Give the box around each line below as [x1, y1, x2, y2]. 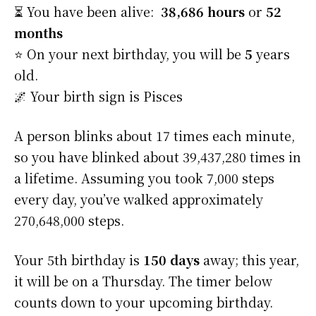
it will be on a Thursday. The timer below [14, 272, 272, 291]
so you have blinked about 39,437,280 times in [14, 147, 301, 166]
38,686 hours [161, 2, 245, 21]
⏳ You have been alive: [14, 2, 157, 21]
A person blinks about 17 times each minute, [14, 126, 295, 145]
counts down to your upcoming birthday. [14, 293, 273, 312]
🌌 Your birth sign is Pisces [14, 87, 183, 106]
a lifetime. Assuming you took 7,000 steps [14, 169, 274, 188]
